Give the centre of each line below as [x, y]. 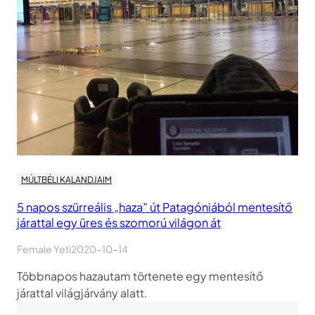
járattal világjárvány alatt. [82, 293]
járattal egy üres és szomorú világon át [119, 223]
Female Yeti [44, 249]
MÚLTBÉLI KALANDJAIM [66, 180]
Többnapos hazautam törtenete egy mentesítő [140, 276]
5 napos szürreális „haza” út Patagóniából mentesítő [155, 207]
